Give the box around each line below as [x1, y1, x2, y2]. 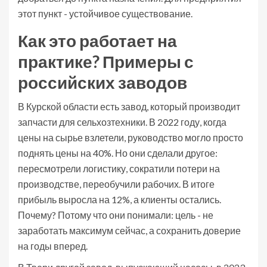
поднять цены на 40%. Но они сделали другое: [18, 147, 218, 159]
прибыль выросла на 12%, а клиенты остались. [18, 194, 221, 206]
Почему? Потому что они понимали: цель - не [18, 209, 213, 221]
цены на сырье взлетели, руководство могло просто [18, 132, 243, 144]
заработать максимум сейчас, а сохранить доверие [18, 225, 241, 237]
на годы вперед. [18, 240, 88, 252]
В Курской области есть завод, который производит [18, 101, 240, 113]
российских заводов [18, 72, 187, 93]
